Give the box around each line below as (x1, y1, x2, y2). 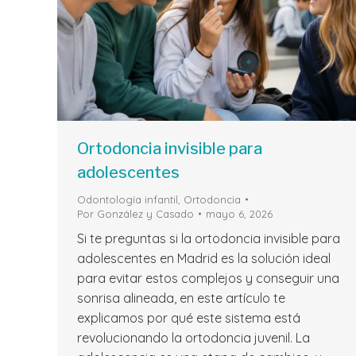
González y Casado (97, 207, 194, 221)
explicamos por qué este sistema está (77, 310, 300, 327)
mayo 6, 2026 (206, 207, 273, 221)
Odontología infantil (77, 193, 178, 207)
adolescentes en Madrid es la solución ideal (77, 250, 331, 267)
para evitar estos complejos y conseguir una (77, 270, 339, 287)
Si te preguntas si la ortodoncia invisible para (77, 230, 340, 247)
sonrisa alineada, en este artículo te (77, 290, 285, 307)
